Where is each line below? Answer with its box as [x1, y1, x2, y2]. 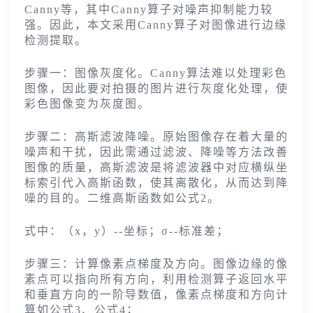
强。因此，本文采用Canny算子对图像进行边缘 [24, 19, 287, 31]
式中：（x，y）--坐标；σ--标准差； [24, 225, 229, 238]
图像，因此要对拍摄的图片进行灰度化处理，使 [24, 82, 289, 95]
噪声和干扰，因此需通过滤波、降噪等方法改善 [24, 146, 289, 159]
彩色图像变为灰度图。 [24, 98, 150, 110]
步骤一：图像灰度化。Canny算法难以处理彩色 [24, 67, 287, 80]
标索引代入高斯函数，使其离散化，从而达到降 [24, 177, 289, 189]
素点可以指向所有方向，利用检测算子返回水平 [24, 273, 289, 286]
